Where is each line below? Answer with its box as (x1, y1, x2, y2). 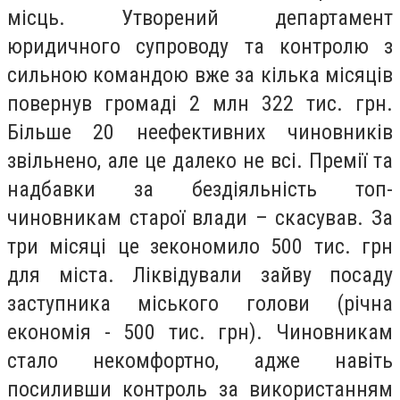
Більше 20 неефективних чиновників (7, 120, 393, 146)
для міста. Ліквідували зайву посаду (7, 262, 393, 288)
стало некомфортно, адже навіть (7, 348, 393, 374)
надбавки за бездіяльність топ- (7, 177, 393, 203)
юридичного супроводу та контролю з (7, 34, 393, 60)
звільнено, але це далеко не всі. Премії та (7, 148, 393, 174)
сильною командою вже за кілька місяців (7, 62, 393, 88)
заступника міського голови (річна (7, 291, 393, 317)
